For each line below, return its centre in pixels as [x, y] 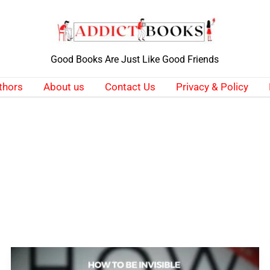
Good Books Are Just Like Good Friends [135, 59]
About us [64, 87]
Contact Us [130, 87]
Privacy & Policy [212, 87]
